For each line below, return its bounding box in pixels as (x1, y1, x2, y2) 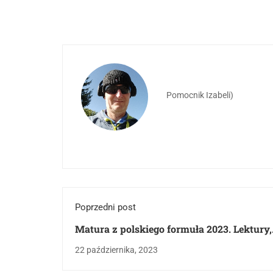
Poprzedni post (75, 202, 136, 213)
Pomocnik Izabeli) (166, 90, 233, 100)
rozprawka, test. (75, 238, 151, 250)
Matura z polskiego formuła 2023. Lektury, (75, 222, 272, 235)
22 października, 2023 (75, 245, 158, 255)
